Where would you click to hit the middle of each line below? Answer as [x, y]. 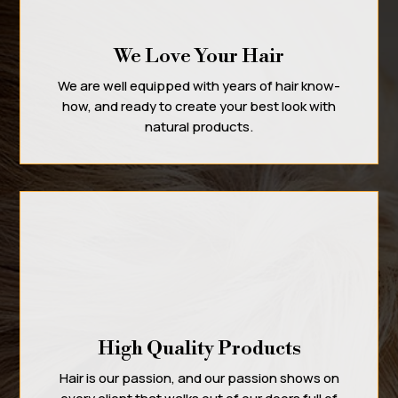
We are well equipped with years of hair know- [199, 85]
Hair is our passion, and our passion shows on [199, 378]
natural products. [199, 126]
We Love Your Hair [199, 56]
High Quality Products [199, 348]
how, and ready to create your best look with [199, 106]
